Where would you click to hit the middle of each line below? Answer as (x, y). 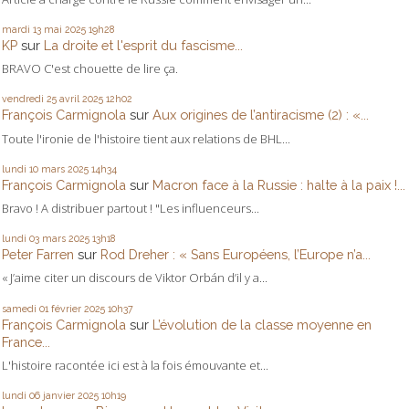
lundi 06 (21, 395)
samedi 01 (25, 308)
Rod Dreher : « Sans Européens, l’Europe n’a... (236, 255)
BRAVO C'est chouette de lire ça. (90, 69)
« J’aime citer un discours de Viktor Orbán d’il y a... (135, 278)
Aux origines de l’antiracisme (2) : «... (261, 115)
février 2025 (78, 308)
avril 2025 (81, 99)
